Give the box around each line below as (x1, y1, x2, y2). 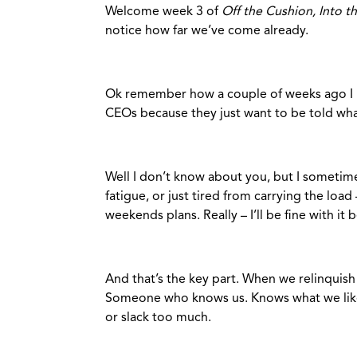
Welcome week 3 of (105, 6, 222, 19)
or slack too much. (105, 312, 214, 325)
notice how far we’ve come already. (105, 25, 308, 38)
